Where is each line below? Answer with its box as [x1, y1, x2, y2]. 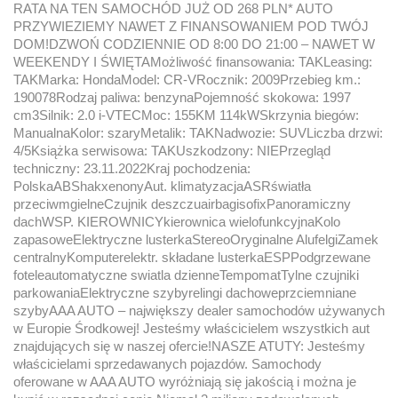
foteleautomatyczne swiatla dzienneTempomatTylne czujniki [13, 267, 359, 283]
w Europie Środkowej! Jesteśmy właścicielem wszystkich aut [13, 321, 370, 337]
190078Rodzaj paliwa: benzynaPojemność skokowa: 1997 [13, 90, 351, 106]
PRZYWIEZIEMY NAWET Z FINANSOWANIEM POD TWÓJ [13, 19, 369, 35]
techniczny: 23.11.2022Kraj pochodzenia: [13, 161, 251, 177]
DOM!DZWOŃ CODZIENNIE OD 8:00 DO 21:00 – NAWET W [13, 36, 375, 52]
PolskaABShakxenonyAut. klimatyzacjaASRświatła [13, 179, 311, 195]
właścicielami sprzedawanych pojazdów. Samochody [13, 356, 322, 372]
